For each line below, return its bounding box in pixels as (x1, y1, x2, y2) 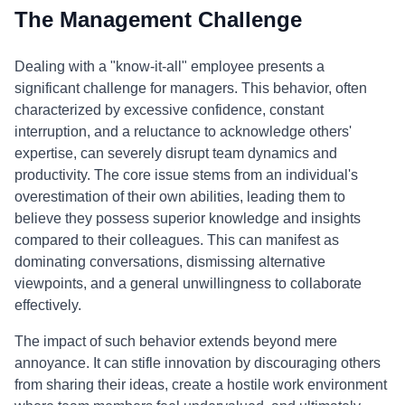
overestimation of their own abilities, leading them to (14, 189, 345, 204)
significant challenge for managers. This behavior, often (14, 80, 367, 96)
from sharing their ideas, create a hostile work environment (14, 377, 387, 392)
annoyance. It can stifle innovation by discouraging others (14, 355, 381, 371)
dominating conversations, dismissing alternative (14, 254, 325, 269)
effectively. (14, 297, 81, 313)
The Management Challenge (14, 7, 302, 32)
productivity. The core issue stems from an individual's (14, 167, 358, 183)
